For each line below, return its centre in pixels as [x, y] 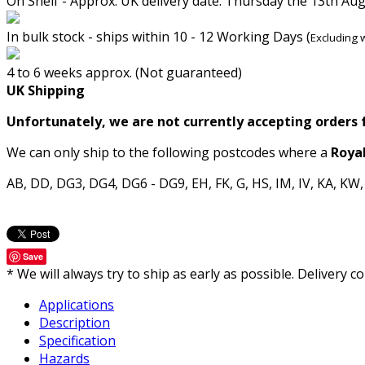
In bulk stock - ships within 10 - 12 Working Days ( [158, 37]
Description [75, 323]
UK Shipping [46, 90]
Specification [77, 341]
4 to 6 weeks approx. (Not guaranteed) [124, 73]
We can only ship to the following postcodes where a [169, 152]
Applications [77, 305]
